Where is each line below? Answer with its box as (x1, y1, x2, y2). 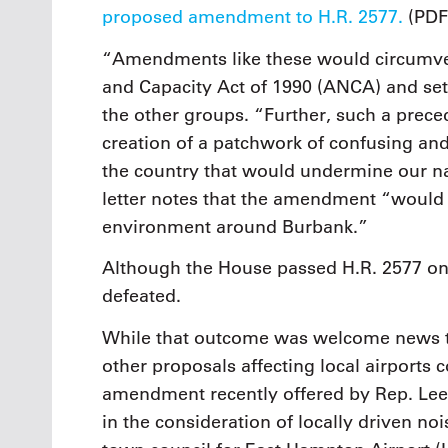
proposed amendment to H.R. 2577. (102, 6, 403, 29)
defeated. (102, 285, 181, 308)
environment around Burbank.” (102, 215, 368, 238)
